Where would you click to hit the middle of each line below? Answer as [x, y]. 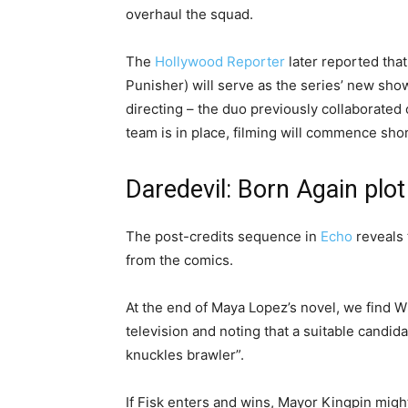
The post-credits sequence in [223, 237]
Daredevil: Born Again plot [265, 190]
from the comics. [179, 260]
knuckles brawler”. [185, 355]
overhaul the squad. [189, 15]
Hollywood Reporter [218, 62]
